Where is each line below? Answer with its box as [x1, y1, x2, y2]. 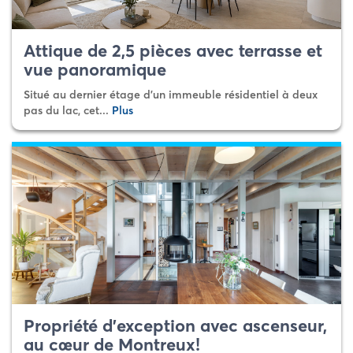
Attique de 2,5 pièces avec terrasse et [24, 39, 322, 61]
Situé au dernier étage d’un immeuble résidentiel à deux [24, 87, 318, 102]
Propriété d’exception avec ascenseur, [24, 314, 327, 336]
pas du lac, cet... [24, 103, 112, 117]
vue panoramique [24, 58, 166, 80]
